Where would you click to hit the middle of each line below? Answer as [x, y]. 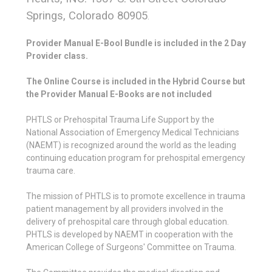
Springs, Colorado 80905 [87, 15]
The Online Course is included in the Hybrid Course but [136, 81]
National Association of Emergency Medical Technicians [133, 132]
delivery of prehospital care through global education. [127, 221]
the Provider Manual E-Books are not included [119, 94]
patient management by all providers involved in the [125, 209]
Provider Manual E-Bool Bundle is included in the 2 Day [136, 43]
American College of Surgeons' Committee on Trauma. [131, 247]
